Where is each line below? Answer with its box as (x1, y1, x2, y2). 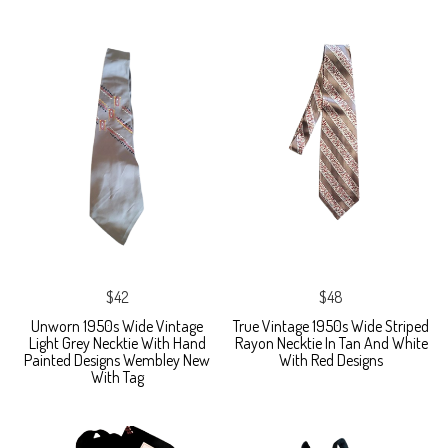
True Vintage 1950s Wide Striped (233, 315, 429, 336)
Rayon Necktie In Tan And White (234, 332, 428, 353)
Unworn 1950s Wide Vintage (31, 315, 203, 336)
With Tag (90, 366, 144, 387)
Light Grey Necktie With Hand (28, 332, 206, 353)
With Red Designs (279, 349, 383, 370)
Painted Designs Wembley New (24, 349, 210, 370)
